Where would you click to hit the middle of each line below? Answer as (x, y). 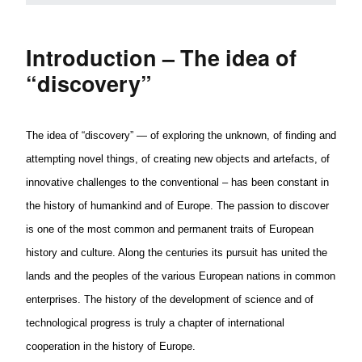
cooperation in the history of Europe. (111, 347)
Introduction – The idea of (161, 58)
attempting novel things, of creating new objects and (149, 159)
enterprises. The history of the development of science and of (170, 300)
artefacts (294, 159)
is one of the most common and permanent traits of (147, 229)
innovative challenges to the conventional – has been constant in (177, 183)
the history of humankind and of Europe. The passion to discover (177, 206)
